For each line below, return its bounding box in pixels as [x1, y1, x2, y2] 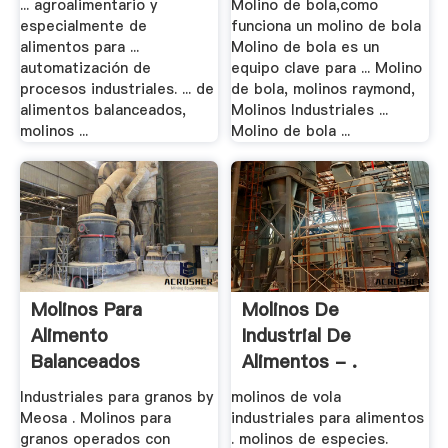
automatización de [19, 57, 151, 78]
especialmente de [19, 15, 147, 36]
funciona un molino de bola [231, 15, 422, 36]
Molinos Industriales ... [231, 99, 389, 120]
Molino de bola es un [231, 36, 380, 57]
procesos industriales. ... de [19, 78, 214, 99]
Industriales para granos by [19, 386, 213, 407]
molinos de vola [231, 386, 342, 407]
